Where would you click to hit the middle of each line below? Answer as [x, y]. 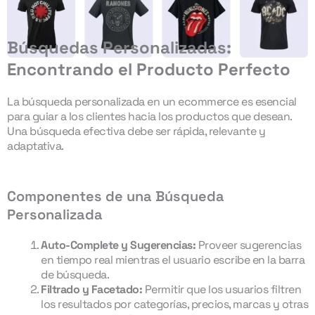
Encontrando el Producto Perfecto [149, 70]
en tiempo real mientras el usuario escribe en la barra [173, 260]
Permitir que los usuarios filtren [221, 290]
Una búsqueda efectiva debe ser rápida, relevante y [136, 131]
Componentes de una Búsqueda [116, 197]
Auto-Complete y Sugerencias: [118, 245]
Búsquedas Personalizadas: [119, 48]
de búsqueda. [75, 275]
